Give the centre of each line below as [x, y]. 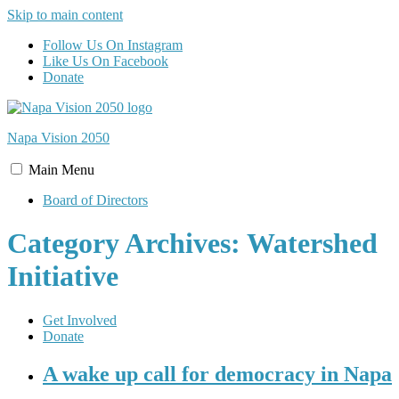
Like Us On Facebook [106, 61]
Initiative [63, 277]
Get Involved [80, 320]
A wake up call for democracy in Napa [217, 374]
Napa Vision [44, 138]
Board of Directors [95, 200]
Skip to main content [65, 15]
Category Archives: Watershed [192, 244]
